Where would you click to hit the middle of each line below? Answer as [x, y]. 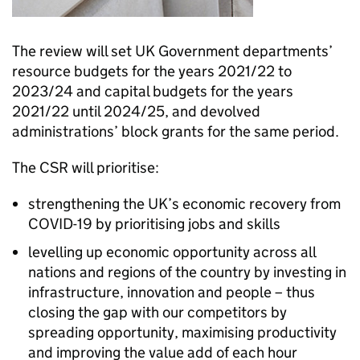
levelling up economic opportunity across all [172, 252]
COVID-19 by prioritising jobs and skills [154, 224]
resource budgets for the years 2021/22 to [152, 71]
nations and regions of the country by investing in [187, 272]
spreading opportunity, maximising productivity [182, 332]
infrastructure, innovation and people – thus [172, 292]
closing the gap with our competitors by [157, 312]
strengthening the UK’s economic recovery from [184, 204]
